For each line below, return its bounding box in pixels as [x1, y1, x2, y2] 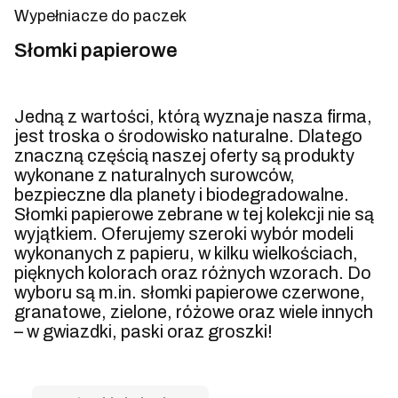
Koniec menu [13, 28, 115, 49]
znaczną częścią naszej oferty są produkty [14, 145, 354, 165]
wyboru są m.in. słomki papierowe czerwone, [14, 282, 365, 302]
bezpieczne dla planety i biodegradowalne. [14, 184, 349, 204]
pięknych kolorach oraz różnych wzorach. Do [14, 262, 371, 283]
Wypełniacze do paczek [14, 6, 187, 25]
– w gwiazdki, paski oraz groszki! [14, 321, 273, 341]
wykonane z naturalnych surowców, [14, 164, 295, 185]
